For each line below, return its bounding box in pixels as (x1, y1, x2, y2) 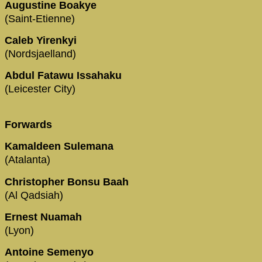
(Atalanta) (5, 154, 50, 166)
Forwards (5, 118, 52, 130)
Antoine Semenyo (5, 246, 96, 258)
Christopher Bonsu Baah (5, 175, 132, 188)
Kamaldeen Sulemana (5, 140, 116, 153)
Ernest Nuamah (5, 211, 85, 223)
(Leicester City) (5, 83, 75, 95)
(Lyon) (5, 224, 34, 236)
